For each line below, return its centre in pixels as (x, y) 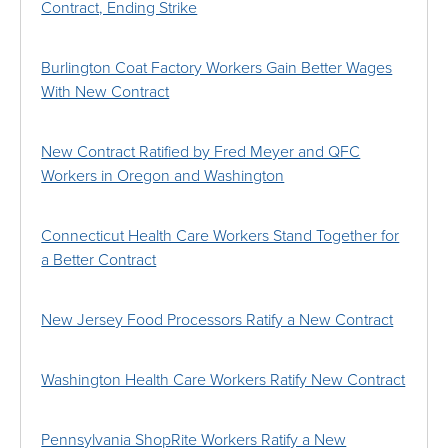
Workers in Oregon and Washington (163, 176)
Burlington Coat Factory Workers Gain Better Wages (217, 68)
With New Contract (105, 92)
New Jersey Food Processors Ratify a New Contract (217, 320)
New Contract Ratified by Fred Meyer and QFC (201, 152)
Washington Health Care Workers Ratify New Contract (223, 380)
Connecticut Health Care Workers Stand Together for (220, 236)
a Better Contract (99, 260)
